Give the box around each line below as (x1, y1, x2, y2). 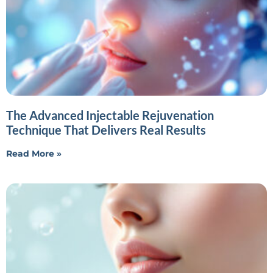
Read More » (6, 147, 62, 159)
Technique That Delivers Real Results (6, 122, 206, 137)
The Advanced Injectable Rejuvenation (6, 107, 214, 122)
